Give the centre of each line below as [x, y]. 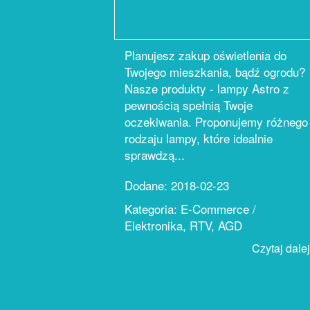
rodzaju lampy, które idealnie [199, 138]
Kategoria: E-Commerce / [190, 209]
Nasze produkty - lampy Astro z [207, 88]
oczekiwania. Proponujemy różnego [216, 121]
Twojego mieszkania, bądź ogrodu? [215, 72]
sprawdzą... [155, 155]
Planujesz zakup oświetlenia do [206, 55]
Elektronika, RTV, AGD [183, 225]
